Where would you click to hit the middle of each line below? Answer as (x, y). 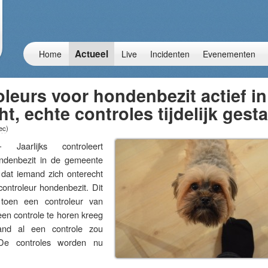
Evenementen (229, 54)
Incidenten (170, 54)
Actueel (92, 54)
